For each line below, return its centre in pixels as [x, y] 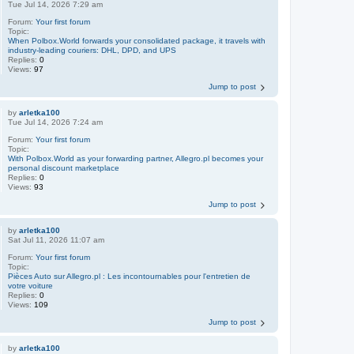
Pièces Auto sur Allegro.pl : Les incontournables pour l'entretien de [130, 276]
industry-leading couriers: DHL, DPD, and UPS [92, 50]
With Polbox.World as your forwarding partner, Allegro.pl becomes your [136, 158]
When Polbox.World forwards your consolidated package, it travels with [137, 41]
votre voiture [31, 286]
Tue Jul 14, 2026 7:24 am [56, 122]
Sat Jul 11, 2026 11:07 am [56, 240]
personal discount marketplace [64, 168]
